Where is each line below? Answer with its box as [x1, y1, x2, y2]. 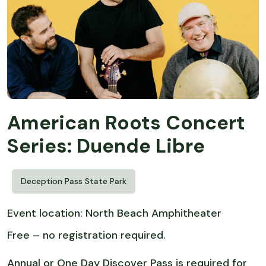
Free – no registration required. [7, 228, 172, 243]
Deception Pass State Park [21, 176, 126, 187]
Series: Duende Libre [7, 133, 205, 159]
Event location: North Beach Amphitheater [7, 206, 221, 221]
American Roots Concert [7, 110, 245, 136]
